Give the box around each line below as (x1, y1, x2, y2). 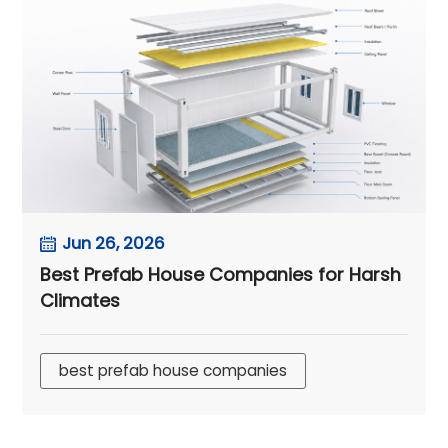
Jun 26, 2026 (62, 231, 166, 256)
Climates (40, 288, 121, 314)
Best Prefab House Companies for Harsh (40, 262, 402, 288)
